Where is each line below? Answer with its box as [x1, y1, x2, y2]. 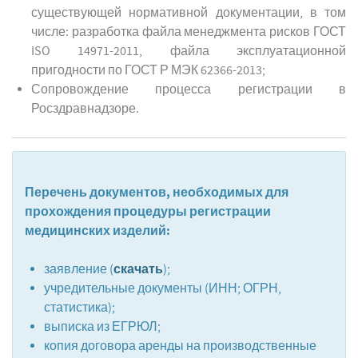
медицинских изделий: [25, 222, 170, 241]
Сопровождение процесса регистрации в [31, 82, 346, 98]
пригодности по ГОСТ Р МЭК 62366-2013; [31, 62, 265, 79]
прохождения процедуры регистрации [25, 203, 271, 221]
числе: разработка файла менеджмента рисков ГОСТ [31, 24, 346, 41]
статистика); [44, 300, 115, 316]
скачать [113, 261, 163, 279]
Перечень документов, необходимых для [25, 184, 288, 202]
